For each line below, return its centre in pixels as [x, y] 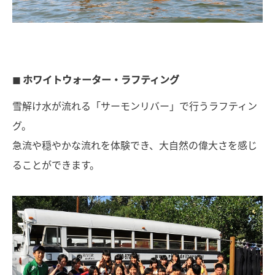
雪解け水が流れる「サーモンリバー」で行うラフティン [135, 106]
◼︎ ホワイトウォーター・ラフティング [96, 79]
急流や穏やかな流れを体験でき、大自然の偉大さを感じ [135, 145]
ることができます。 [56, 165]
